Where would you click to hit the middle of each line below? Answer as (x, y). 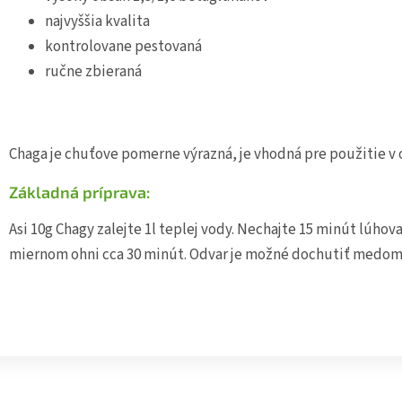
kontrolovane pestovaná (123, 47)
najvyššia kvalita (97, 22)
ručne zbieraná (93, 72)
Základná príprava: (79, 192)
